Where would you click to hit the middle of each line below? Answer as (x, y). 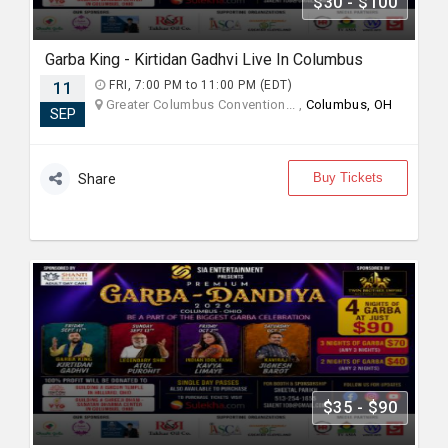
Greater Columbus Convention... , (204, 104)
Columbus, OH (349, 104)
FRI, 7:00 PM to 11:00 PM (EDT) (198, 85)
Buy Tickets (348, 177)
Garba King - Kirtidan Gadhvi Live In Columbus (204, 59)
